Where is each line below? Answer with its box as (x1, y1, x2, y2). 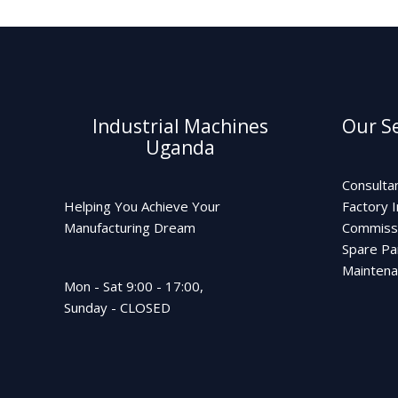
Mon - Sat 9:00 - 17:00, (64, 276, 203, 295)
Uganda (145, 134, 215, 160)
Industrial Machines (92, 113, 268, 139)
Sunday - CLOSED (64, 298, 171, 316)
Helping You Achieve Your (64, 196, 220, 215)
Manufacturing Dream (64, 218, 195, 236)
